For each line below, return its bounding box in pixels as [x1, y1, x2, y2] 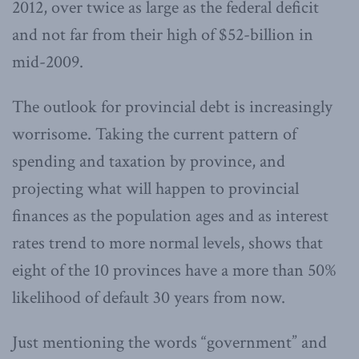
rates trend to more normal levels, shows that [12, 231, 323, 255]
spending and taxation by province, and [12, 149, 285, 173]
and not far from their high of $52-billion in [12, 22, 313, 46]
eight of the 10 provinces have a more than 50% [12, 258, 337, 282]
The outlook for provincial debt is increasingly [12, 95, 333, 119]
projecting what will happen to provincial [12, 176, 299, 200]
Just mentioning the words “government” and [12, 330, 327, 354]
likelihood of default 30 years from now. [12, 285, 285, 309]
